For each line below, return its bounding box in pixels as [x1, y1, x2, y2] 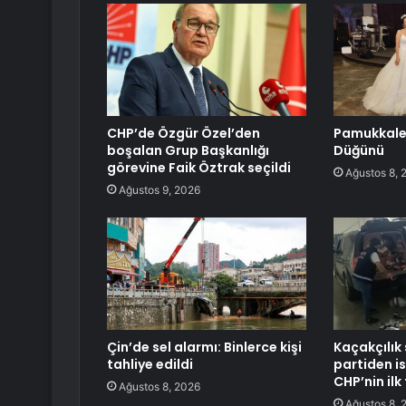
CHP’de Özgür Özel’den [107, 124, 260, 143]
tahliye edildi [107, 355, 193, 374]
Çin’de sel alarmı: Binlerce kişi [107, 338, 302, 357]
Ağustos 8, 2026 [119, 380, 200, 394]
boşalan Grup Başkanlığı [107, 141, 269, 160]
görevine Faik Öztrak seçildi [107, 159, 291, 178]
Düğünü [333, 141, 384, 160]
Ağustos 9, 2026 [119, 183, 200, 198]
